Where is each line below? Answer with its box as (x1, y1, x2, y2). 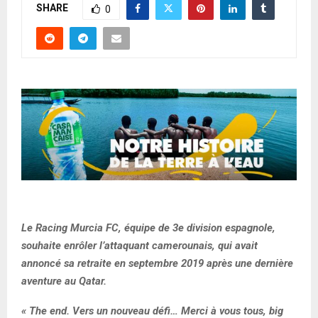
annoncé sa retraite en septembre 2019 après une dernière (21, 256, 293, 270)
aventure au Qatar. (21, 274, 106, 287)
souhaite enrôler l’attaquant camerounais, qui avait (21, 238, 258, 252)
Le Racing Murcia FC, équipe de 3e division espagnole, (21, 221, 275, 234)
